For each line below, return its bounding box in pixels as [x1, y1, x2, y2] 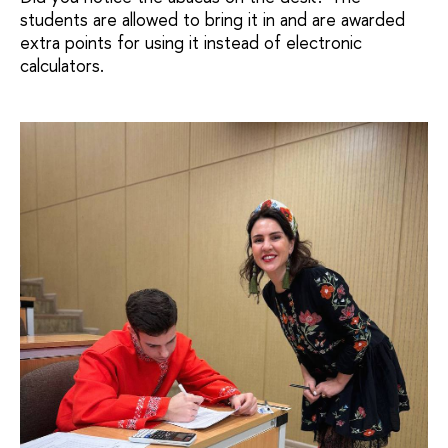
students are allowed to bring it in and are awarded [20, 6, 405, 32]
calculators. [20, 52, 104, 78]
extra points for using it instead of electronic [20, 29, 362, 55]
